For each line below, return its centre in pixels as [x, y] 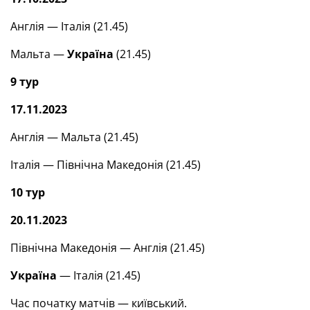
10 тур [28, 192]
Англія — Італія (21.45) [69, 26]
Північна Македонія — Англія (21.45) [108, 248]
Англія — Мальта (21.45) [74, 137]
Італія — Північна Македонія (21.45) [106, 165]
